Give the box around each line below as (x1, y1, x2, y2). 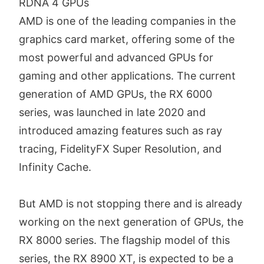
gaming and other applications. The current (19, 70, 236, 82)
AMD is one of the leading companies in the (19, 15, 236, 28)
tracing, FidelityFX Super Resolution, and (19, 143, 222, 156)
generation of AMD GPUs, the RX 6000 (19, 88, 212, 101)
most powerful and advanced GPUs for (19, 51, 213, 64)
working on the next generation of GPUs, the (19, 216, 243, 229)
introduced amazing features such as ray (19, 124, 222, 137)
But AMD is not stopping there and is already (19, 197, 242, 210)
